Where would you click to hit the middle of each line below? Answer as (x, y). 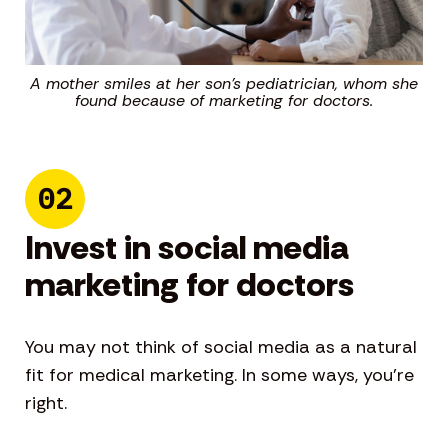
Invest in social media (187, 248)
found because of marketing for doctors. (224, 101)
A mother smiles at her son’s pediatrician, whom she (224, 84)
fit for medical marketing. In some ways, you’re (219, 375)
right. (46, 403)
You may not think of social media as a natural (221, 347)
